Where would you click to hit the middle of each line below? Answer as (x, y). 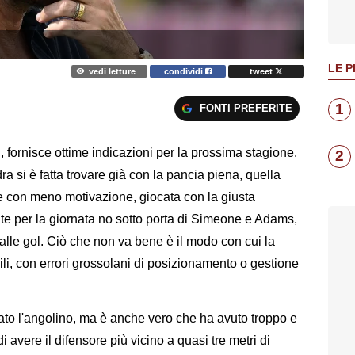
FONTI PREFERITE (246, 108)
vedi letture (112, 71)
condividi (185, 71)
